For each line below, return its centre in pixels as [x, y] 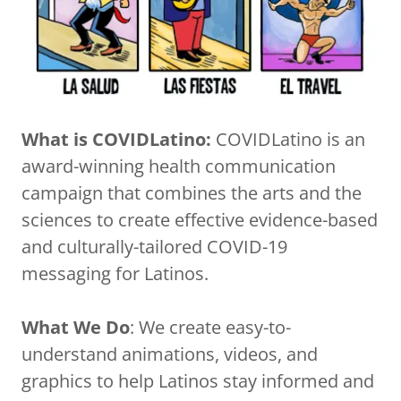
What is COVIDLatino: [119, 140]
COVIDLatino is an [290, 140]
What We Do [76, 328]
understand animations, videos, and [170, 354]
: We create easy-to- [210, 328]
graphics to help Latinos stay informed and [198, 381]
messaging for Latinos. [115, 274]
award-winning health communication [179, 166]
